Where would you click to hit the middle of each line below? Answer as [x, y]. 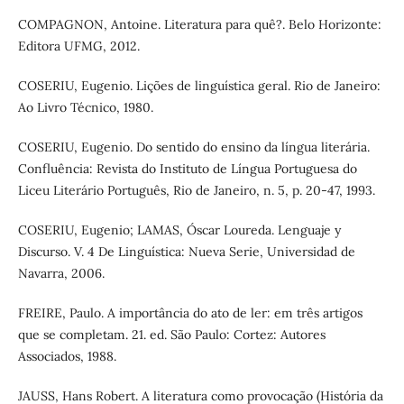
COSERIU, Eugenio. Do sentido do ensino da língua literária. [193, 147]
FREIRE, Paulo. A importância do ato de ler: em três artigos [190, 312]
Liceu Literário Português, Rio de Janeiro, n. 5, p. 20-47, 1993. [196, 190]
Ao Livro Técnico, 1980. [85, 107]
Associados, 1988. [67, 356]
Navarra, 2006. [61, 273]
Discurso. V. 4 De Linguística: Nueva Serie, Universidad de [186, 251]
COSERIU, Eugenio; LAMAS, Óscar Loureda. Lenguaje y [179, 230]
